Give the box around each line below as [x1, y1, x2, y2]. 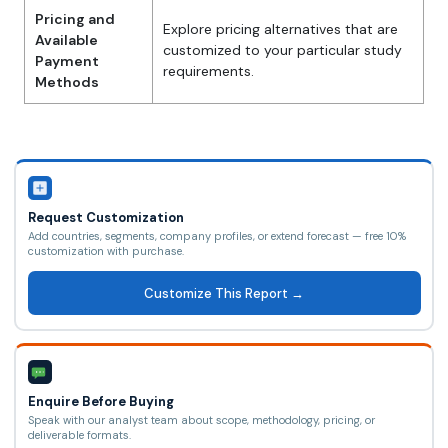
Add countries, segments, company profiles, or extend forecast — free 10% [27, 229, 406, 244]
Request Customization [27, 209, 184, 227]
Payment [35, 52, 99, 71]
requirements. [163, 62, 254, 81]
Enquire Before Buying [27, 392, 174, 410]
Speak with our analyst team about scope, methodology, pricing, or [27, 412, 375, 427]
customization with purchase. [27, 244, 184, 259]
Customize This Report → [144, 284, 304, 302]
